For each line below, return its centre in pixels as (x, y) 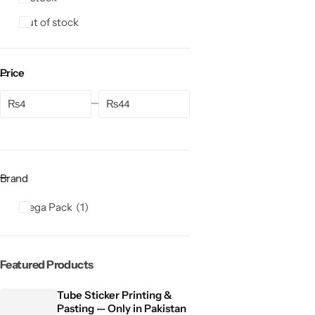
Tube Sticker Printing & (115, 295)
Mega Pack (46, 207)
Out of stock (49, 22)
